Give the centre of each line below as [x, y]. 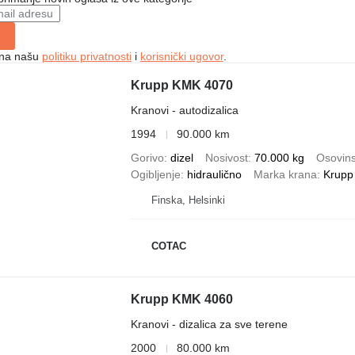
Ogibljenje [155, 174]
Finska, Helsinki [188, 200]
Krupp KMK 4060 [181, 299]
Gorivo [147, 158]
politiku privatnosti [86, 56]
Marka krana [285, 174]
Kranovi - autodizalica [184, 110]
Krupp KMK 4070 [181, 85]
